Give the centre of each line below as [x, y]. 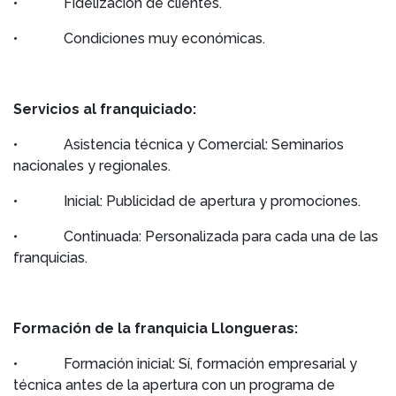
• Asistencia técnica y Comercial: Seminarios [179, 145]
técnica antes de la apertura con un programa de [174, 385]
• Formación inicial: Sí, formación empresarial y [185, 364]
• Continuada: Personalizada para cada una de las [196, 236]
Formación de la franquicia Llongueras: [156, 328]
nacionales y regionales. [92, 166]
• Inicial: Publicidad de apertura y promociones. [187, 201]
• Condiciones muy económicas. [139, 38]
